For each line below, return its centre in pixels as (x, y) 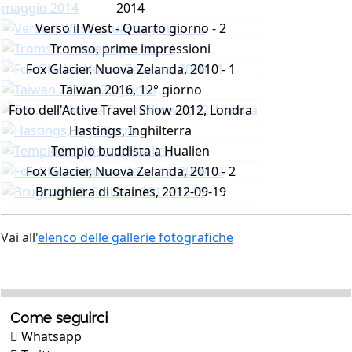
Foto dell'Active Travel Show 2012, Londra (130, 110)
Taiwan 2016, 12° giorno (130, 90)
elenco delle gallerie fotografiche (136, 237)
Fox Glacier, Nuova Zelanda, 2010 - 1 (130, 69)
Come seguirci (59, 318)
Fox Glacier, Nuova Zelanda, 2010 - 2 (130, 171)
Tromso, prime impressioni (130, 49)
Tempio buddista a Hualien (130, 151)
